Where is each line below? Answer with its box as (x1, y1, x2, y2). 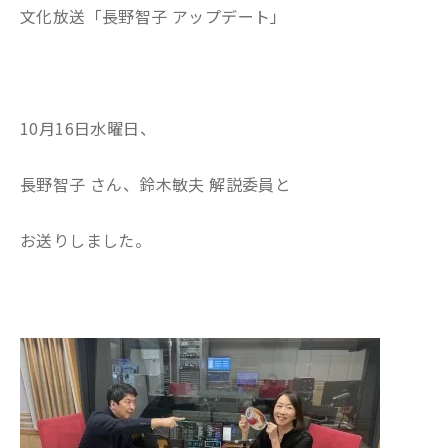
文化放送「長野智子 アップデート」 (20, 4, 287, 28)
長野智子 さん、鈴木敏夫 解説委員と (20, 172, 292, 196)
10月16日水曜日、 (20, 116, 156, 140)
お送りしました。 (20, 228, 152, 252)
